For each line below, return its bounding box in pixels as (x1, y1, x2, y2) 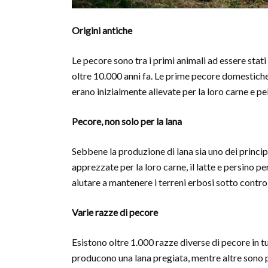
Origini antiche (72, 25, 132, 36)
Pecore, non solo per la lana (72, 115, 182, 127)
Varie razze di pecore (72, 206, 158, 218)
